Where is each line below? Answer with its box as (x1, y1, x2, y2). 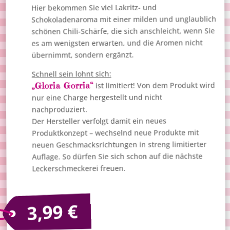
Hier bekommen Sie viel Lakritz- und (31, 2, 157, 13)
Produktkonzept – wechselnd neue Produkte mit (32, 127, 199, 138)
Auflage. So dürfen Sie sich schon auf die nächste (32, 150, 203, 162)
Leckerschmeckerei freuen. (32, 163, 126, 174)
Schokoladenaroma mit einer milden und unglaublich (31, 13, 217, 25)
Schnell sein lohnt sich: (31, 68, 111, 79)
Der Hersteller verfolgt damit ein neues (32, 116, 167, 126)
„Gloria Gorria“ (32, 80, 94, 91)
